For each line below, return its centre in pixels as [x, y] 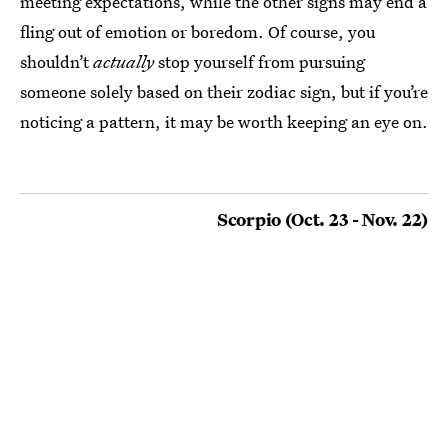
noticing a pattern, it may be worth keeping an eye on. [224, 121]
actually [123, 61]
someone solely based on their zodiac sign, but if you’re [224, 91]
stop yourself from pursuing [259, 61]
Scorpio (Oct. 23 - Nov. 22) [322, 219]
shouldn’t [56, 61]
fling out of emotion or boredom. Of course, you [197, 31]
